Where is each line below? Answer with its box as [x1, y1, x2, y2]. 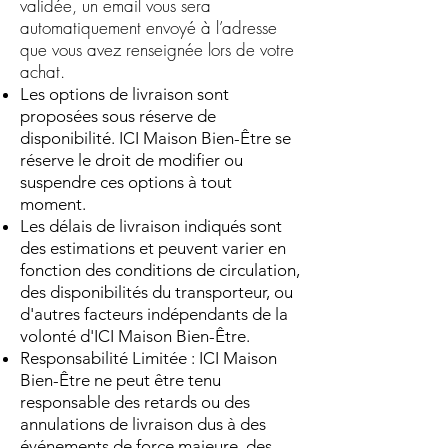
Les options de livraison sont [20, 83, 229, 104]
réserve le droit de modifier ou [20, 149, 243, 170]
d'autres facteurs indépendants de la [20, 303, 288, 324]
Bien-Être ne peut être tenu [20, 369, 221, 390]
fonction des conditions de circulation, [20, 259, 300, 280]
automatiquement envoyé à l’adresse [20, 15, 277, 39]
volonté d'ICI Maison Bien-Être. [20, 325, 250, 346]
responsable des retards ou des [20, 391, 250, 412]
